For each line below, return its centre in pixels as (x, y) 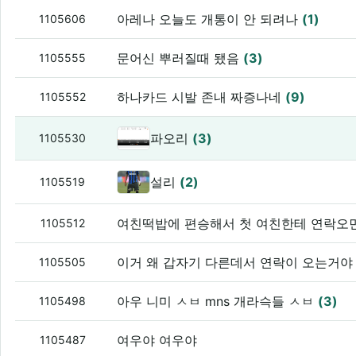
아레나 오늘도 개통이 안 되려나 (210, 19)
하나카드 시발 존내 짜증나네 (201, 97)
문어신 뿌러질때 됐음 (180, 58)
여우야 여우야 (157, 340)
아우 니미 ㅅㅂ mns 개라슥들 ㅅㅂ (218, 301)
